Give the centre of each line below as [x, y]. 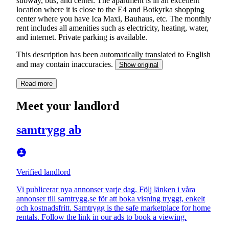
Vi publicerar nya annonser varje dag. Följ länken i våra [106, 189]
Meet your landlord [68, 106]
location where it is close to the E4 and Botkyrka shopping [110, 9]
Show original [139, 64]
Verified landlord [43, 172]
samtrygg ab [49, 130]
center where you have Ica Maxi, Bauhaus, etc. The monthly [114, 18]
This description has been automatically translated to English [113, 54]
